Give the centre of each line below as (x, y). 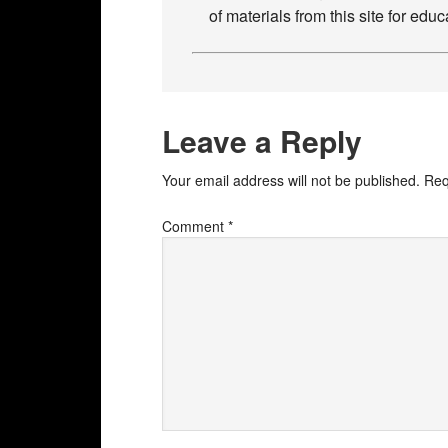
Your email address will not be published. (291, 180)
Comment (195, 226)
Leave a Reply (262, 140)
